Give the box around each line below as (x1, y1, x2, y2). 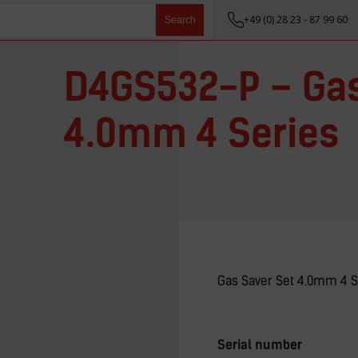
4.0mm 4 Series (63, 110, 339, 157)
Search (164, 14, 196, 26)
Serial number (217, 337, 302, 352)
